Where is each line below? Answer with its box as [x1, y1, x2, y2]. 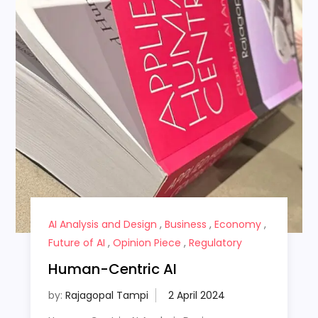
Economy [214, 216, 261, 231]
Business [164, 216, 207, 231]
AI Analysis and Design [48, 216, 157, 231]
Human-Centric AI [48, 258, 177, 279]
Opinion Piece [112, 235, 181, 250]
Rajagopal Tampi [65, 287, 148, 302]
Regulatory [188, 235, 242, 250]
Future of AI [48, 235, 105, 250]
